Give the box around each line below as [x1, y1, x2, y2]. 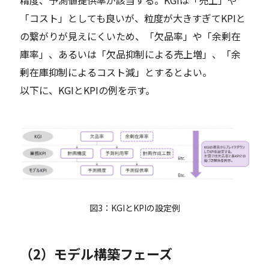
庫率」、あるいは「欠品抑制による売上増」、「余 [20, 46, 241, 61]
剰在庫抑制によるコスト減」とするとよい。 [20, 64, 213, 79]
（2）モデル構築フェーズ [20, 243, 173, 263]
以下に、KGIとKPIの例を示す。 [20, 82, 156, 97]
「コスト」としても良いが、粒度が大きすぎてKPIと [20, 10, 246, 25]
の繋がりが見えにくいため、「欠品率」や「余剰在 [20, 28, 241, 43]
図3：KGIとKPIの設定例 [89, 201, 180, 214]
